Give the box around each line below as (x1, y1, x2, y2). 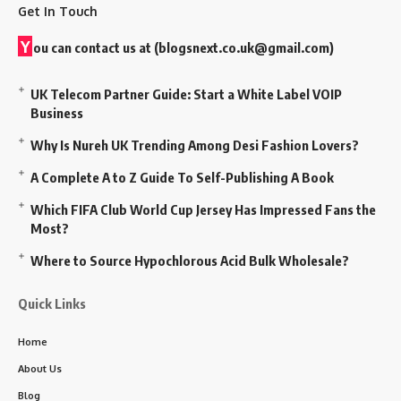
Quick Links (18, 294, 86, 311)
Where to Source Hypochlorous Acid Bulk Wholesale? (30, 252, 349, 269)
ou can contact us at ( (33, 38, 158, 55)
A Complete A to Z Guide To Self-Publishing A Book (30, 168, 334, 185)
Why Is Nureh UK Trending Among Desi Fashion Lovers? (30, 136, 359, 153)
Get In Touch (18, 3, 98, 19)
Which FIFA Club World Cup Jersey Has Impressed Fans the (30, 200, 376, 218)
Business (30, 104, 83, 121)
